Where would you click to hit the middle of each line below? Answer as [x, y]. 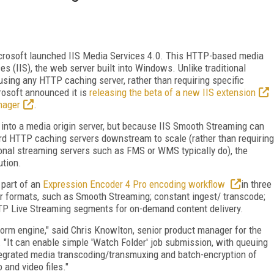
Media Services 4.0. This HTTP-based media [173, 55]
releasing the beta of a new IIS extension [172, 92]
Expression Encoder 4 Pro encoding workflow [135, 184]
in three [256, 184]
